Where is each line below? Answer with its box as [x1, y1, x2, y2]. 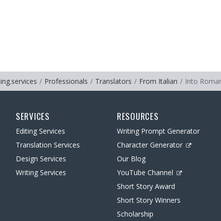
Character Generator [117, 140, 183, 149]
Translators [95, 76, 132, 86]
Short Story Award [117, 182, 175, 191]
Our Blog [117, 154, 146, 163]
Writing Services [16, 168, 66, 177]
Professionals [44, 76, 88, 86]
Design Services [16, 154, 66, 163]
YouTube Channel [117, 168, 173, 177]
